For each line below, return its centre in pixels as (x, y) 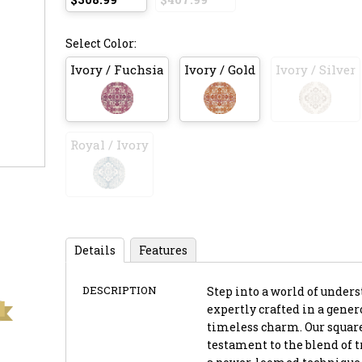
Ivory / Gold (219, 69)
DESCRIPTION (119, 290)
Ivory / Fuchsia (117, 69)
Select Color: (101, 43)
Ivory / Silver (315, 69)
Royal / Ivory (109, 144)
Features (163, 250)
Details (95, 250)
